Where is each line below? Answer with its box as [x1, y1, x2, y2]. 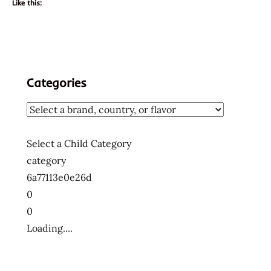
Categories [27, 75, 87, 91]
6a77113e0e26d [27, 171, 92, 184]
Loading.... [27, 222, 73, 235]
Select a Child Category [27, 137, 131, 150]
